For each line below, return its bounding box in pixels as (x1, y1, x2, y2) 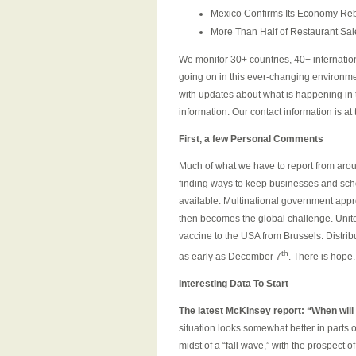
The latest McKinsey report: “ (179, 305, 311, 316)
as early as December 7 (179, 251, 281, 262)
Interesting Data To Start (179, 278, 288, 289)
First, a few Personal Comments (179, 133, 323, 145)
